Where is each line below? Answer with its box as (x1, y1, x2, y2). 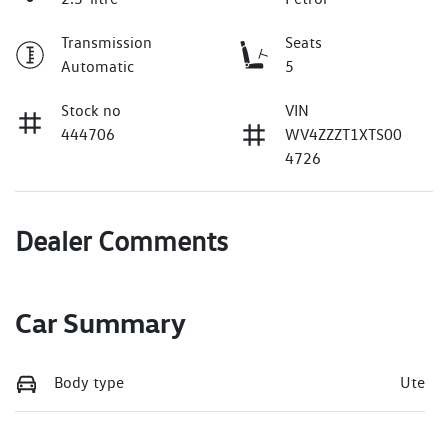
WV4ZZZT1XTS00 (285, 124, 402, 144)
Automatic (61, 56, 134, 76)
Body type (54, 372, 124, 392)
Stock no (61, 100, 121, 120)
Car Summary (15, 304, 186, 340)
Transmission (61, 32, 152, 52)
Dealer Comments (15, 223, 228, 258)
